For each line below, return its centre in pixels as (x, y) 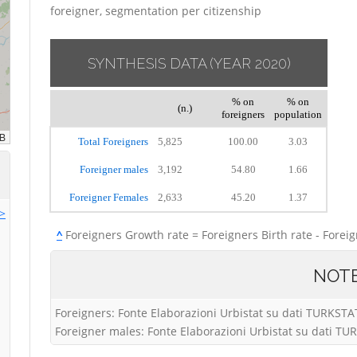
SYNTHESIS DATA (147, 63)
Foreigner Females (109, 197)
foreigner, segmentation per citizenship (156, 11)
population (298, 114)
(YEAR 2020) (250, 63)
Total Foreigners (113, 141)
